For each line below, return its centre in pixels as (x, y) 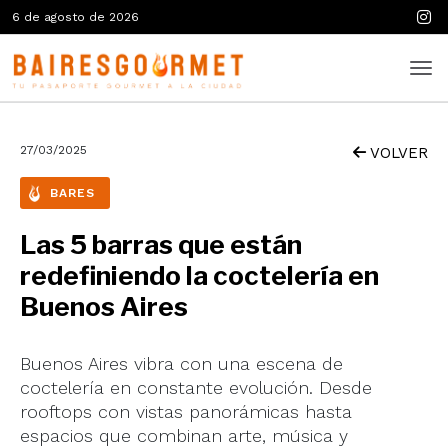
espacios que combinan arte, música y (184, 435)
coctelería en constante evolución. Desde (196, 387)
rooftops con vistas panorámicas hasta (186, 411)
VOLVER (397, 153)
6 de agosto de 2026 (75, 17)
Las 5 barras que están (161, 244)
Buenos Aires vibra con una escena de (181, 363)
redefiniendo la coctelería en (199, 275)
